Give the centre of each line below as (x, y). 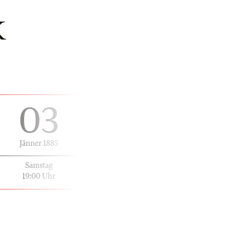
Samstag (39, 165)
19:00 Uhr (39, 176)
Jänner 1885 (39, 143)
